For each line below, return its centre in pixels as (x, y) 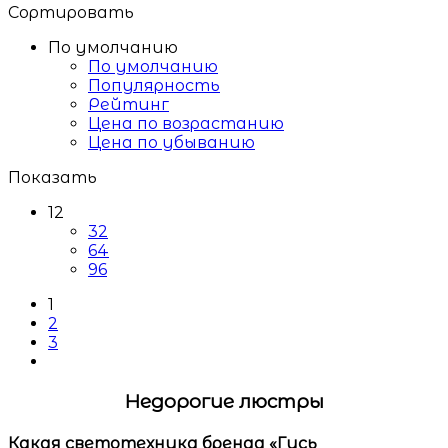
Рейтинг (128, 105)
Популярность (154, 86)
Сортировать (71, 13)
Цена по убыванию (171, 143)
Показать (52, 178)
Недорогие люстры (224, 401)
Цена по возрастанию (186, 124)
